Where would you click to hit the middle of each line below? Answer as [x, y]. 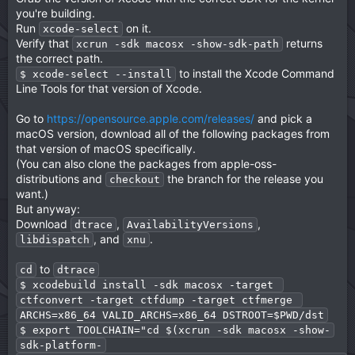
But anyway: [48, 209]
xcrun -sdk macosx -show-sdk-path [177, 44]
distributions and [61, 179]
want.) [32, 194]
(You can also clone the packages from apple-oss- [146, 164]
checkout [135, 179]
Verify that [44, 43]
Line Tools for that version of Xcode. [109, 88]
